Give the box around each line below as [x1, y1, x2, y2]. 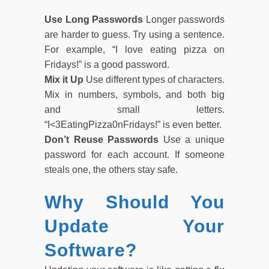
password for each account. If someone [44, 149, 225, 160]
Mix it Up [44, 74, 86, 85]
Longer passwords [145, 14, 225, 25]
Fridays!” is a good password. [44, 59, 169, 70]
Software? [44, 240, 137, 260]
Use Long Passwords [44, 14, 146, 25]
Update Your [44, 216, 225, 236]
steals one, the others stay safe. [44, 164, 178, 175]
